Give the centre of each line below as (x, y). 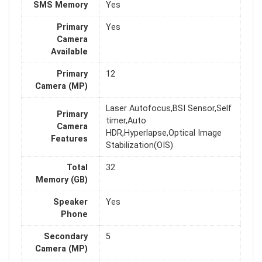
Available (69, 52)
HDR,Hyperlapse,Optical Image (164, 133)
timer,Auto (126, 121)
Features (69, 139)
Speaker (70, 202)
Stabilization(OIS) (139, 146)
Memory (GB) (62, 180)
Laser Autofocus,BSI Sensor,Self (169, 109)
